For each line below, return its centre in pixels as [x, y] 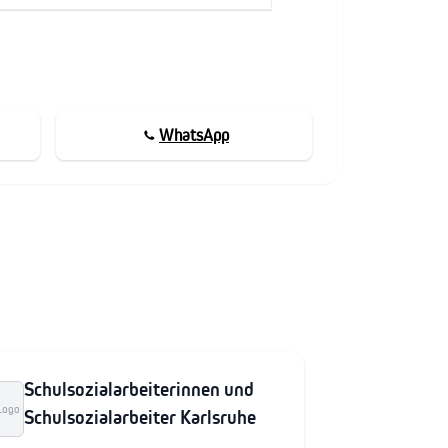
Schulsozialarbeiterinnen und [138, 389]
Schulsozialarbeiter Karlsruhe [139, 417]
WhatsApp [194, 134]
